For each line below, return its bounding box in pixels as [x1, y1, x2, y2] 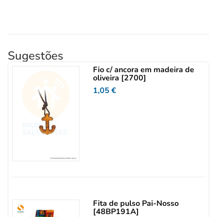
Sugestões [8, 48, 63, 63]
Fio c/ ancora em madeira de [93, 64, 195, 75]
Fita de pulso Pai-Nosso [93, 198, 179, 209]
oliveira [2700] [93, 73, 147, 83]
